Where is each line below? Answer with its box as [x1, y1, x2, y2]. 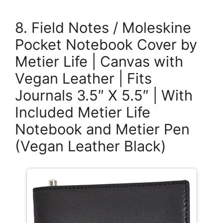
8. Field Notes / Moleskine [15, 19, 191, 36]
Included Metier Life [15, 104, 150, 121]
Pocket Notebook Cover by [15, 36, 197, 53]
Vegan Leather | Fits [15, 70, 152, 87]
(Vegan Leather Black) [15, 137, 166, 155]
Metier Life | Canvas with [15, 53, 183, 70]
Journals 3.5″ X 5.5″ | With [15, 87, 193, 104]
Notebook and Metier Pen [15, 120, 190, 138]
